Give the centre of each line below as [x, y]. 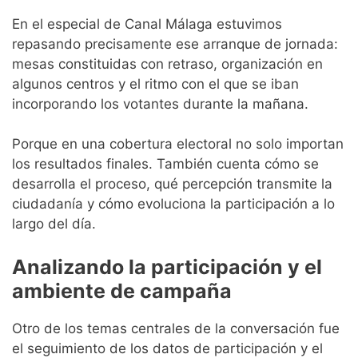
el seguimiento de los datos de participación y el [167, 348]
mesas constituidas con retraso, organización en [167, 64]
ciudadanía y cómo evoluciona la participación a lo [173, 204]
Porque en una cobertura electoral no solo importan [178, 144]
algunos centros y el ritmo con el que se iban [155, 84]
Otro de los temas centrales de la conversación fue [176, 328]
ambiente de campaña [122, 290]
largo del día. [54, 224]
